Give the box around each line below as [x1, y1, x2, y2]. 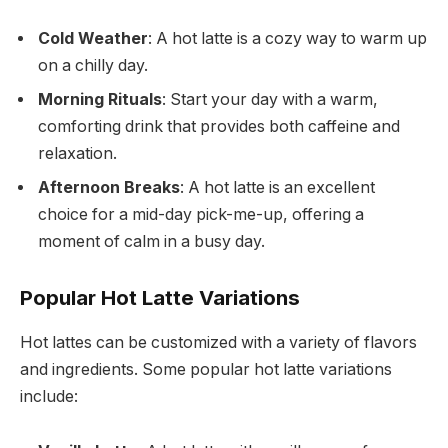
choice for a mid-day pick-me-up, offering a [38, 204, 364, 224]
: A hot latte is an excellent [180, 177, 375, 197]
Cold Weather [38, 28, 148, 48]
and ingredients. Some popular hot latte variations [20, 359, 392, 379]
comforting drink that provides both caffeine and [38, 116, 400, 136]
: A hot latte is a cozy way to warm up [148, 28, 427, 48]
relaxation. [38, 143, 117, 163]
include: [20, 386, 78, 406]
